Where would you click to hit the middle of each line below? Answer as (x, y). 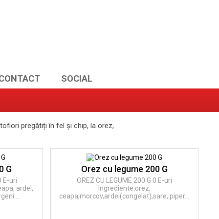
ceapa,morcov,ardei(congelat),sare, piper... (124, 196)
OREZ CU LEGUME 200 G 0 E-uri (124, 180)
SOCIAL (77, 78)
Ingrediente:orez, (124, 188)
